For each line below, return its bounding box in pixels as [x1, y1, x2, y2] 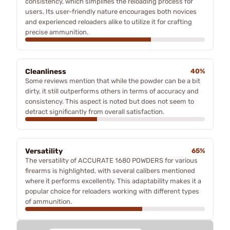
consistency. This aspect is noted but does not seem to [25, 97, 194, 105]
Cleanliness [25, 67, 66, 76]
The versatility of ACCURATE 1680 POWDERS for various [25, 156, 198, 164]
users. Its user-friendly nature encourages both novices [25, 7, 197, 15]
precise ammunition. [25, 28, 88, 36]
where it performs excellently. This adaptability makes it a [25, 177, 201, 185]
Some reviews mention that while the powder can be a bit [25, 76, 200, 85]
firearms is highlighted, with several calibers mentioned [25, 166, 195, 175]
